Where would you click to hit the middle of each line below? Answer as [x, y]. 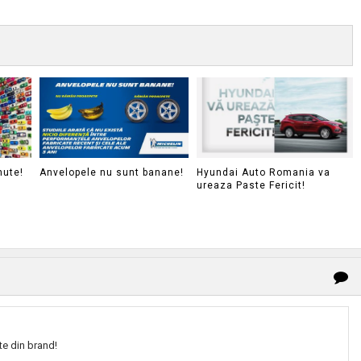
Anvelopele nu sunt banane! [112, 172]
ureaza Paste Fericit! [251, 185]
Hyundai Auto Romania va [263, 172]
